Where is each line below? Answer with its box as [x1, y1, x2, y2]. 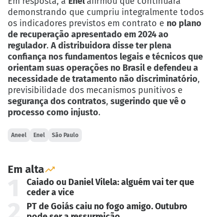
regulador [8, 40, 46, 51]
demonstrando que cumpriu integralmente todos [8, 6, 203, 17]
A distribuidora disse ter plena [51, 40, 171, 51]
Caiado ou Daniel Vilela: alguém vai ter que [26, 177, 194, 188]
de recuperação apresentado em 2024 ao [8, 29, 169, 40]
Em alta [8, 162, 44, 176]
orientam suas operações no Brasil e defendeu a [8, 62, 198, 73]
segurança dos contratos [8, 95, 106, 107]
